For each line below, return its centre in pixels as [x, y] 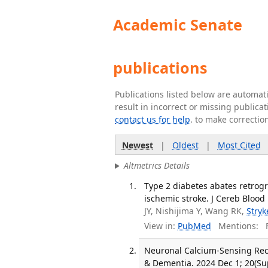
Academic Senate [176, 25]
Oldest [185, 145]
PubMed [194, 226]
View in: [160, 226]
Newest [137, 145]
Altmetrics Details [156, 166]
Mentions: [234, 226]
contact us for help [153, 119]
